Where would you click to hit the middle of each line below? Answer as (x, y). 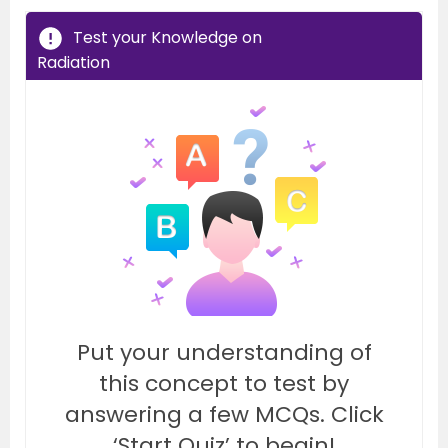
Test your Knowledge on (167, 37)
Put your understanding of (224, 352)
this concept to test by (224, 383)
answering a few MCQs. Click (224, 414)
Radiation (73, 62)
